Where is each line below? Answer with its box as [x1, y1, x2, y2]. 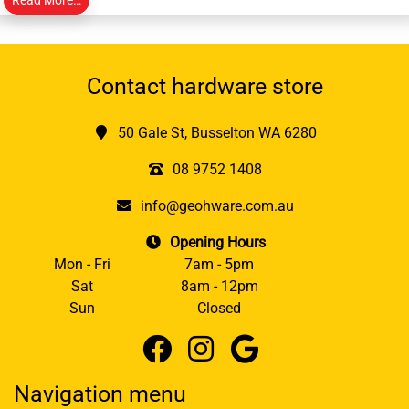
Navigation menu [14, 380, 186, 407]
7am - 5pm [184, 255, 254, 273]
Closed [197, 299, 241, 317]
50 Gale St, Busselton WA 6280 [118, 123, 317, 142]
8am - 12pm [180, 277, 258, 295]
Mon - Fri [54, 255, 110, 273]
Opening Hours [169, 233, 266, 251]
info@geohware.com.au [141, 196, 294, 215]
